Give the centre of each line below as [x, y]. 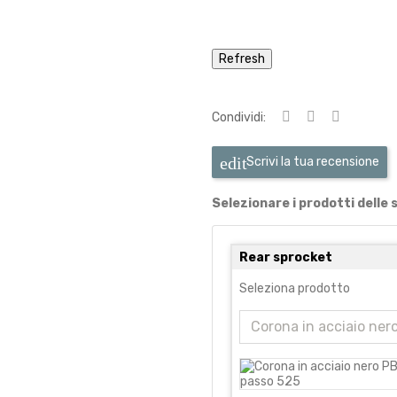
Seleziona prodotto [295, 288]
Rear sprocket [286, 257]
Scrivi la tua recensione [313, 162]
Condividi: [239, 117]
